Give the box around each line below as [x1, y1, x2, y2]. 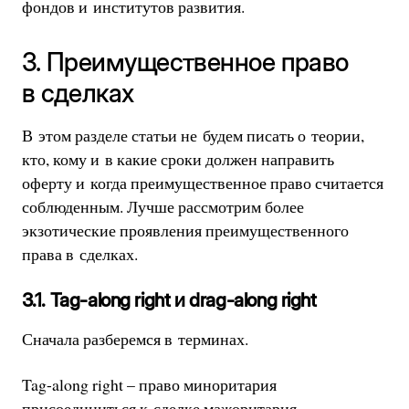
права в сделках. [21, 242, 138, 265]
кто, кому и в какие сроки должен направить [21, 147, 334, 170]
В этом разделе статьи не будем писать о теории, [21, 123, 364, 146]
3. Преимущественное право [21, 47, 349, 79]
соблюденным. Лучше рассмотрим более [21, 194, 304, 217]
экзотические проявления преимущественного [21, 218, 349, 241]
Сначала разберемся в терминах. [21, 328, 248, 351]
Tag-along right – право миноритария [21, 372, 277, 395]
